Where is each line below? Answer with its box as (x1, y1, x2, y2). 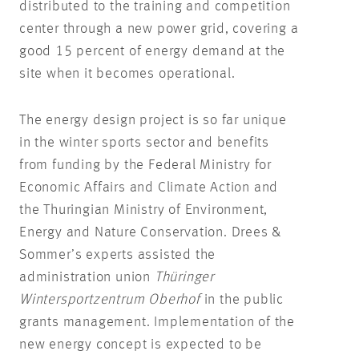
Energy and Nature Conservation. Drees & (19, 224, 282, 240)
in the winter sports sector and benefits (19, 135, 269, 150)
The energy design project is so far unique (19, 112, 287, 127)
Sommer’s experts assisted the (19, 247, 216, 262)
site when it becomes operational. (19, 66, 236, 81)
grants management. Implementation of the (19, 314, 295, 329)
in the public (200, 292, 284, 307)
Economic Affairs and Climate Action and (19, 179, 279, 195)
